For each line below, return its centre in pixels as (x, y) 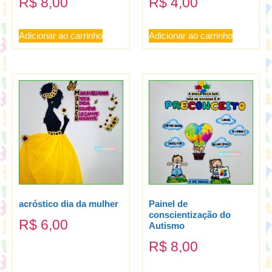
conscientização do (190, 215)
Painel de (168, 204)
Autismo (167, 226)
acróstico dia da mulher (69, 204)
